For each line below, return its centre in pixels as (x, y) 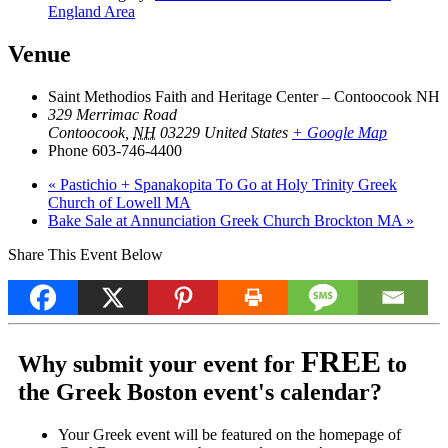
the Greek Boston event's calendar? (200, 391)
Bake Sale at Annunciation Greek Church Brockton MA (227, 220)
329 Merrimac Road (112, 114)
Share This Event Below (85, 254)
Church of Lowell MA (119, 202)
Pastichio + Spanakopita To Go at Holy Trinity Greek (226, 184)
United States (246, 132)
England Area (91, 11)
